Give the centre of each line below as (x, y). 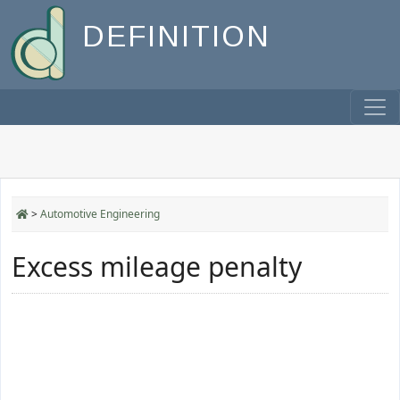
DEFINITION (176, 37)
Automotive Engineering (100, 214)
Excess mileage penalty (157, 267)
